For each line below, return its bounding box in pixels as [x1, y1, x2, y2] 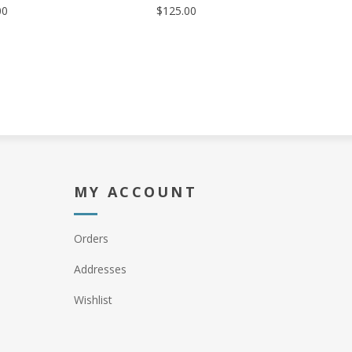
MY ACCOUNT [74, 182, 197, 201]
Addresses [74, 262, 126, 277]
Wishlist [74, 292, 112, 307]
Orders [74, 231, 108, 246]
